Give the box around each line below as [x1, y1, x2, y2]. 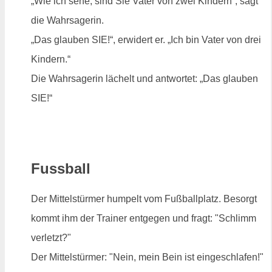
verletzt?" [31, 233, 71, 243]
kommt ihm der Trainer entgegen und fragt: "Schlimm [31, 213, 256, 224]
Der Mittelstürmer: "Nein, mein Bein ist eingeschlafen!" [31, 252, 263, 263]
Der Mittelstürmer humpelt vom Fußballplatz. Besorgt [31, 194, 257, 205]
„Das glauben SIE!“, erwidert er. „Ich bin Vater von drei [31, 35, 261, 46]
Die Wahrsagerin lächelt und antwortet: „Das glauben [31, 73, 258, 84]
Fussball [31, 160, 90, 177]
